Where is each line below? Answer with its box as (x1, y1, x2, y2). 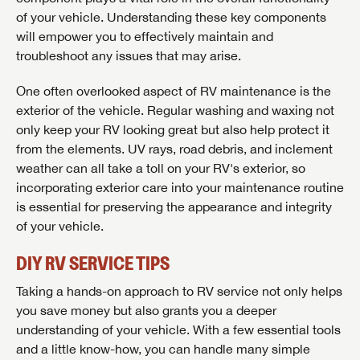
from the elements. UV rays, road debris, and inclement (16, 141, 333, 157)
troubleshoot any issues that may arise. (16, 48, 241, 63)
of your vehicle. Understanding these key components (16, 10, 326, 25)
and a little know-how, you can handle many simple (16, 342, 310, 357)
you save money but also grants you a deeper (16, 303, 276, 318)
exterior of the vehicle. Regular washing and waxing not (16, 103, 334, 118)
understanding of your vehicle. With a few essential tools (16, 322, 341, 337)
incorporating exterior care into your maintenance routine (16, 180, 344, 195)
